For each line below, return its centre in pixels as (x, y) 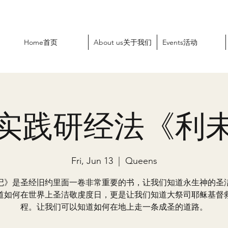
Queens (141, 161)
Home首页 (41, 42)
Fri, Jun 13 (92, 161)
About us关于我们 (123, 42)
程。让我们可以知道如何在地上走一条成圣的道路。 (114, 207)
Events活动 (180, 42)
